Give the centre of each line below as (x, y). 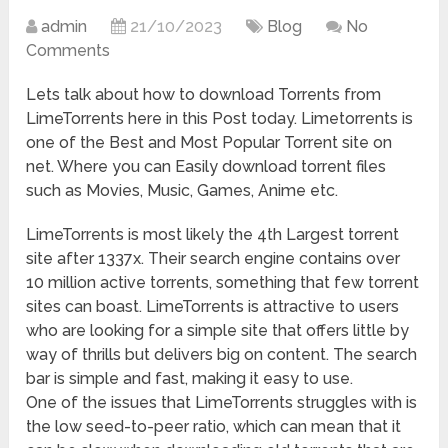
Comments (68, 50)
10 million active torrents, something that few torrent (223, 282)
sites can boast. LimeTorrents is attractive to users (213, 306)
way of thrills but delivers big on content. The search (222, 354)
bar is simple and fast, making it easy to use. (190, 378)
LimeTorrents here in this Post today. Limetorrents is (220, 118)
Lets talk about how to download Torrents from (204, 94)
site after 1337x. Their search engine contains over (213, 258)
